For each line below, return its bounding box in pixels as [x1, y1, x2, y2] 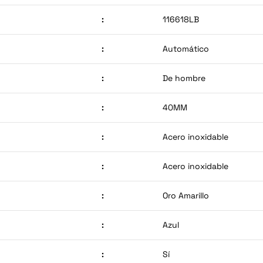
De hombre [163, 72, 205, 83]
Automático [163, 43, 209, 54]
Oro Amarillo [163, 190, 209, 201]
